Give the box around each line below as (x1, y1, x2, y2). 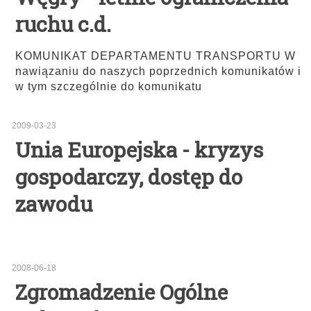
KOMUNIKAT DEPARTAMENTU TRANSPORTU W (15, 50, 296, 62)
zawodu (15, 190, 92, 217)
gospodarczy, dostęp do (15, 163, 242, 190)
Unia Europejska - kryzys (15, 136, 263, 163)
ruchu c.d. (15, 10, 111, 37)
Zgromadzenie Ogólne (15, 278, 228, 305)
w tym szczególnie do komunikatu (15, 81, 202, 92)
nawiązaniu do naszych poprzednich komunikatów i (15, 65, 301, 77)
